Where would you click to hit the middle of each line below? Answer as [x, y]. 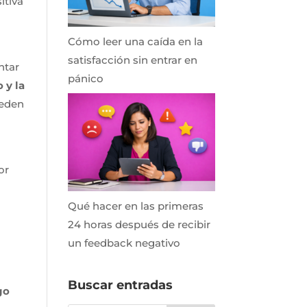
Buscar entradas [120, 285]
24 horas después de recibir [139, 224]
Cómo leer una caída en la [135, 42]
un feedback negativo [124, 243]
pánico [85, 79]
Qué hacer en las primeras [135, 206]
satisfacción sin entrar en [132, 60]
